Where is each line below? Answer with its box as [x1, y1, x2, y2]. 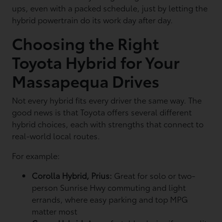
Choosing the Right [12, 32, 160, 54]
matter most [32, 205, 82, 217]
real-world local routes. [12, 130, 101, 141]
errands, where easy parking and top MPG [32, 193, 188, 205]
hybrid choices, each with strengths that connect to [12, 118, 204, 129]
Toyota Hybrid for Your [12, 51, 180, 73]
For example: [12, 150, 60, 161]
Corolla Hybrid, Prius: [32, 169, 114, 181]
